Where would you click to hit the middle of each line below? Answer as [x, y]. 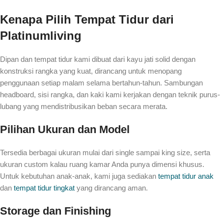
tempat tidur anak [186, 176]
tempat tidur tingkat [44, 188]
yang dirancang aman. [111, 188]
